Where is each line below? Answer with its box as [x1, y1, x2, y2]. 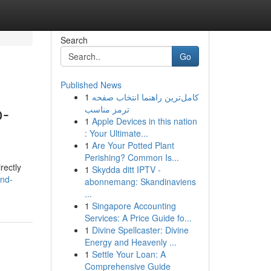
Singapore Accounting [91, 200, 176, 212]
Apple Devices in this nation [91, 115, 197, 127]
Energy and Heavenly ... [84, 236, 177, 248]
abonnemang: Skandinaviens [84, 175, 196, 188]
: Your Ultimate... [84, 127, 148, 139]
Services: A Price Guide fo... [84, 212, 192, 224]
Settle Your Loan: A [91, 248, 166, 260]
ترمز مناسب [84, 103, 129, 115]
